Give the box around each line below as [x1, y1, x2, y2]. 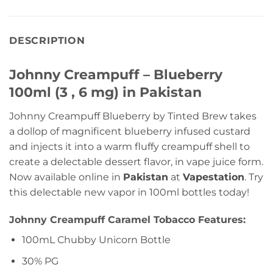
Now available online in [9, 171, 123, 183]
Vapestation [183, 171, 244, 183]
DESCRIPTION [9, 35, 85, 47]
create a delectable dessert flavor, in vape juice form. [9, 155, 263, 168]
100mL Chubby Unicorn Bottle [21, 234, 171, 246]
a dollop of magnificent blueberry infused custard [9, 125, 250, 137]
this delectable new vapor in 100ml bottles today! [9, 186, 249, 198]
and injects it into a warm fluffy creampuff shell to [9, 140, 250, 152]
